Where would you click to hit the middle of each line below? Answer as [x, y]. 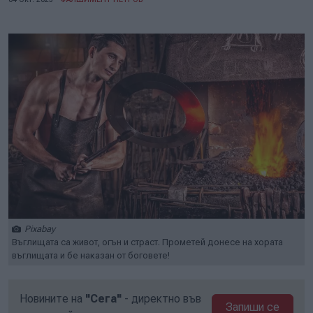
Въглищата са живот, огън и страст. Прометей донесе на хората [147, 242]
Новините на [52, 299]
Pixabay [40, 229]
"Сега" [103, 299]
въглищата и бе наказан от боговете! [91, 255]
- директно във [161, 299]
